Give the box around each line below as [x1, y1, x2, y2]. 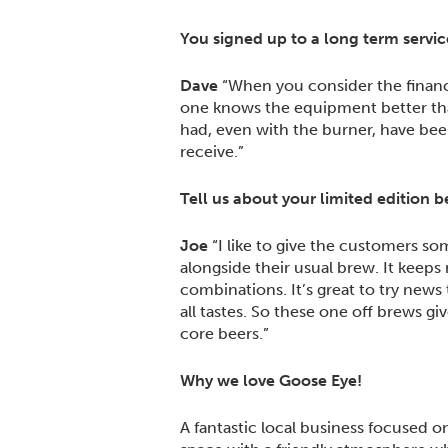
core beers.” [180, 324, 269, 344]
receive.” [180, 142, 244, 162]
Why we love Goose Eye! [180, 371, 362, 391]
